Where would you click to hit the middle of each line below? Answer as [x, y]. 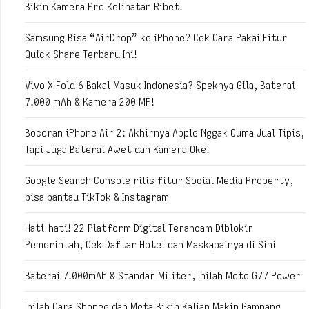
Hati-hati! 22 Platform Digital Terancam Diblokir [139, 228]
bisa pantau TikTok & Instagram [97, 197]
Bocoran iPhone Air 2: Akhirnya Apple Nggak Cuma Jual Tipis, [165, 133]
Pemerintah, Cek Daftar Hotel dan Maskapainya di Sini [150, 245]
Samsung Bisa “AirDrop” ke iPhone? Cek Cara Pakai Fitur [156, 38]
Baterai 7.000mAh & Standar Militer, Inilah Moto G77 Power [163, 276]
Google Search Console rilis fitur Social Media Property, [159, 180]
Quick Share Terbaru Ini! [81, 54]
